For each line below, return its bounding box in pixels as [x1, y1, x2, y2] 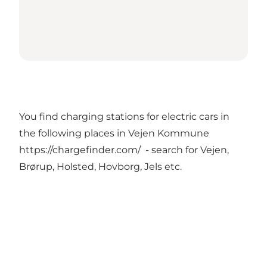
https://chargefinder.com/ [19, 144, 141, 156]
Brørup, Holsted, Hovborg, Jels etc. [19, 161, 184, 173]
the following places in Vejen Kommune [19, 128, 209, 139]
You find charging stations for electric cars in [19, 111, 229, 123]
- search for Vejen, [141, 144, 229, 156]
